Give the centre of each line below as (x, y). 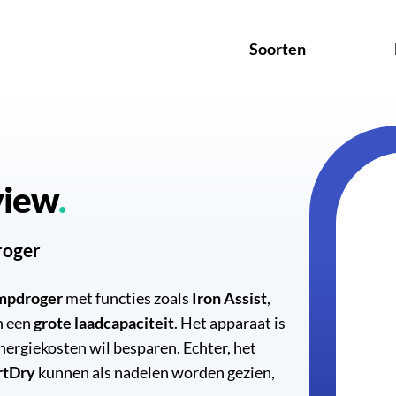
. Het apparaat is (230, 323)
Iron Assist (229, 298)
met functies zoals (127, 298)
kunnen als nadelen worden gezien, (155, 373)
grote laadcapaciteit (104, 323)
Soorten (278, 49)
